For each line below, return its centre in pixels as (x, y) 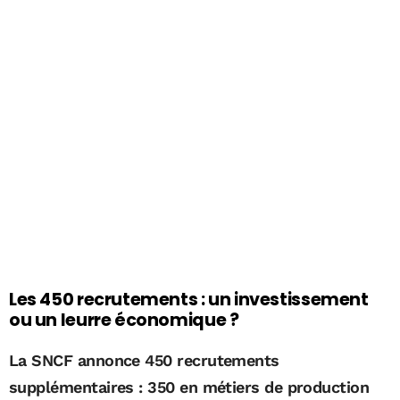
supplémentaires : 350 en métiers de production (189, 387)
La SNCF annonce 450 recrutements (144, 361)
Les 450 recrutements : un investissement (189, 300)
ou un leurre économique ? (124, 321)
